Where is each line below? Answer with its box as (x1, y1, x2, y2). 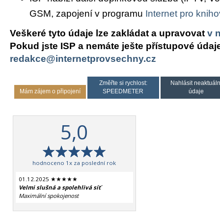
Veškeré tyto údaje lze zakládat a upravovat (10, 27, 207, 38)
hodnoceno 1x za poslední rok (32, 159, 116, 166)
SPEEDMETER (103, 88, 144, 95)
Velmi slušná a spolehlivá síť (18, 183, 101, 191)
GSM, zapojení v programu (29, 8, 145, 19)
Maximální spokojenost (18, 192, 79, 199)
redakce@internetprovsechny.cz (10, 53, 156, 64)
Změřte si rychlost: (99, 80, 147, 86)
